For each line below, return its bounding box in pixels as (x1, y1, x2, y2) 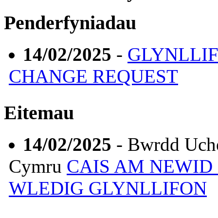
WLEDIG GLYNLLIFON (9, 177, 207, 199)
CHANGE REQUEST (9, 66, 178, 87)
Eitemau (4, 102, 74, 124)
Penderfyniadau (4, 12, 136, 34)
